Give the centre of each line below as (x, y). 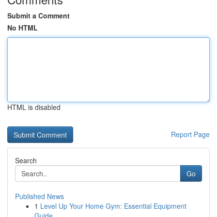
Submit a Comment (39, 15)
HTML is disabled (34, 107)
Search (26, 160)
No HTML (23, 28)
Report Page (190, 134)
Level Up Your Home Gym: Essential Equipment (113, 206)
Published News (39, 196)
